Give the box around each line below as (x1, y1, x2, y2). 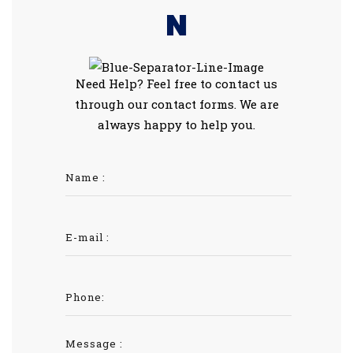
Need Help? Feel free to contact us (76, 76, 277, 91)
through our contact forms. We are (74, 96, 279, 112)
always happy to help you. (98, 117, 255, 132)
